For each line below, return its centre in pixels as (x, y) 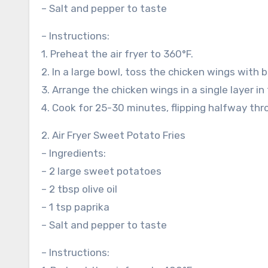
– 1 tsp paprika (75, 207)
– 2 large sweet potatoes (101, 171)
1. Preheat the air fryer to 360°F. (117, 54)
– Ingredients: (74, 153)
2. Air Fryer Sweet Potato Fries (113, 135)
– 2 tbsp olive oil (79, 189)
